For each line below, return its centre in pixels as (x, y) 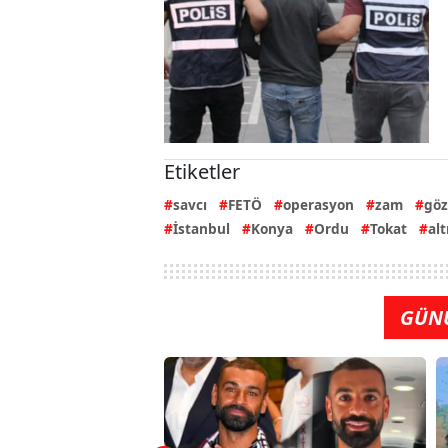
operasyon (318, 204)
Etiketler (202, 171)
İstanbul (201, 228)
